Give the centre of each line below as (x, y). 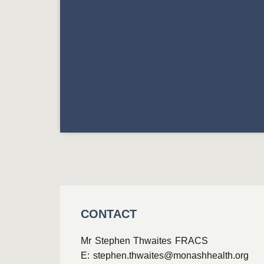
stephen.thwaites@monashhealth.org (171, 255)
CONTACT (109, 214)
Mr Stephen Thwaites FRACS (144, 241)
